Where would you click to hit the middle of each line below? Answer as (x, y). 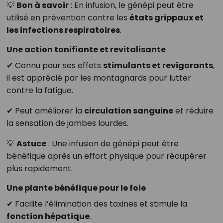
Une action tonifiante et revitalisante (86, 50)
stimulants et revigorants (158, 66)
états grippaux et (166, 18)
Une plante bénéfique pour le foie (76, 188)
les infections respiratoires (63, 30)
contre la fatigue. (40, 91)
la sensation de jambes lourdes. (67, 123)
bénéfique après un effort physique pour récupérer (106, 156)
